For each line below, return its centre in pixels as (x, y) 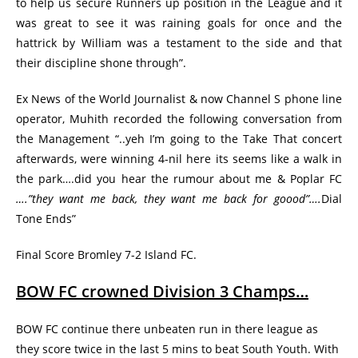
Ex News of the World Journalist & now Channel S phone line (179, 99)
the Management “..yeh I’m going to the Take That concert (179, 139)
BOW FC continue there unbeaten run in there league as (167, 329)
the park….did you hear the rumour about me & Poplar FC (179, 179)
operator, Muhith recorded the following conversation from (179, 119)
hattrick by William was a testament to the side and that (179, 43)
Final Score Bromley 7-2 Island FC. (106, 255)
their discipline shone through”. (101, 63)
